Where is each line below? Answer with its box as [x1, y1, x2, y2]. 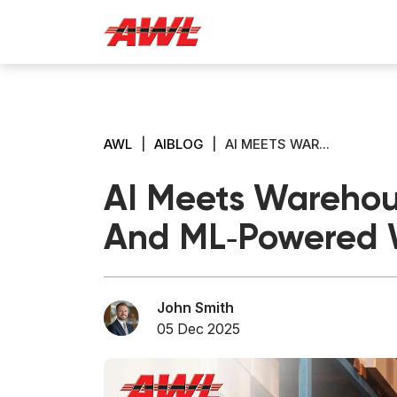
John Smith [157, 298, 234, 316]
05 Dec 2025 [157, 319, 240, 338]
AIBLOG [154, 136, 203, 152]
